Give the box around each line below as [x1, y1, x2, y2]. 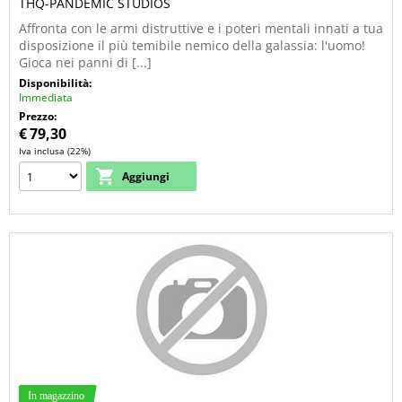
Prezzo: [19, 109, 59, 123]
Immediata [19, 90, 73, 104]
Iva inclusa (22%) [19, 144, 91, 157]
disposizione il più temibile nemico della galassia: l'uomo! [19, 37, 365, 54]
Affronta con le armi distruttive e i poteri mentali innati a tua [19, 20, 383, 37]
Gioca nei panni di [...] [19, 54, 152, 71]
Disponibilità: [19, 75, 94, 90]
